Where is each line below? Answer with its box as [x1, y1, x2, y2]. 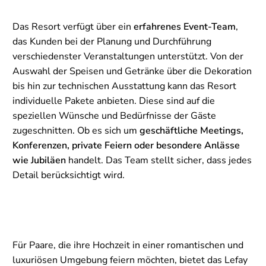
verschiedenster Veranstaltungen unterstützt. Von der [12, 50, 243, 64]
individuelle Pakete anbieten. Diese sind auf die [12, 94, 215, 108]
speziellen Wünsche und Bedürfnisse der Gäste [12, 109, 216, 123]
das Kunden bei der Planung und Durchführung [12, 35, 211, 49]
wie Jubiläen [12, 154, 66, 167]
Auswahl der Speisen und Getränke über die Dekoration [12, 65, 252, 78]
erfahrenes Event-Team [134, 20, 236, 34]
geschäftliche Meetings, [140, 124, 243, 138]
